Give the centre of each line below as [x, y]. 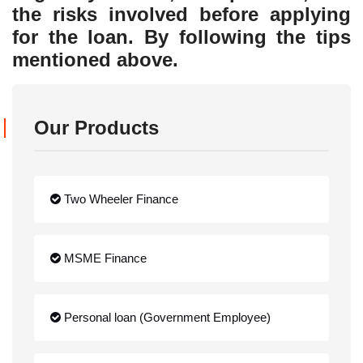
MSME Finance [104, 258]
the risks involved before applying [181, 15]
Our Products [96, 128]
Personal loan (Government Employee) [166, 318]
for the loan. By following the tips [181, 37]
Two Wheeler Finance [120, 199]
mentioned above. [95, 60]
